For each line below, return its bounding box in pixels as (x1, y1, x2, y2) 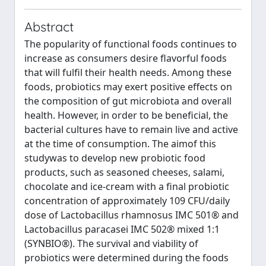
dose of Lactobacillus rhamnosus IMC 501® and (24, 208, 239, 221)
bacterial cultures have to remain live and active (24, 123, 238, 136)
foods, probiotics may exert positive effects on (24, 80, 232, 93)
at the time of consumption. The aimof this (24, 137, 216, 150)
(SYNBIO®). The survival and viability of (24, 237, 198, 250)
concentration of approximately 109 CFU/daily (24, 194, 230, 207)
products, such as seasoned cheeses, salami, (24, 166, 224, 179)
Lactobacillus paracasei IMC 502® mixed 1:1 (24, 223, 220, 236)
